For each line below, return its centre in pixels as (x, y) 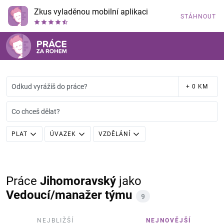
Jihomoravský (78, 181)
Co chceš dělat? (36, 111)
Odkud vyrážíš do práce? (49, 86)
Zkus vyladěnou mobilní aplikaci (91, 12)
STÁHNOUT (198, 16)
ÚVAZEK (63, 134)
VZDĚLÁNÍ (114, 134)
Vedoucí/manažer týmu (69, 195)
